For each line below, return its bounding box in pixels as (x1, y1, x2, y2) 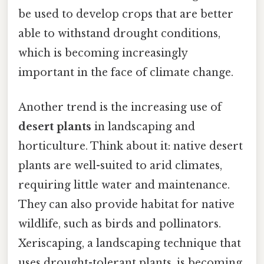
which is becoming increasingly (18, 46, 187, 60)
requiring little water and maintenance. (18, 178, 230, 192)
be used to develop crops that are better (18, 7, 233, 21)
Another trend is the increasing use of (18, 100, 222, 114)
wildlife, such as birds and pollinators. (18, 217, 221, 230)
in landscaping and (91, 120, 195, 133)
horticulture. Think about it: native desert (18, 139, 243, 153)
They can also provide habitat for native (18, 197, 235, 211)
